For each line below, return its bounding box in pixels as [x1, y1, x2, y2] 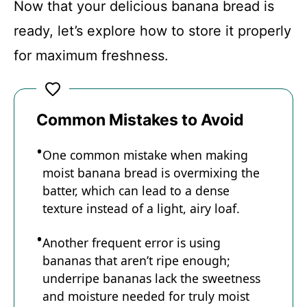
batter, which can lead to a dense [42, 182, 230, 199]
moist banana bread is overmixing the [42, 164, 260, 181]
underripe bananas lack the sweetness [42, 269, 260, 286]
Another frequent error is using [42, 234, 221, 251]
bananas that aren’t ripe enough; [42, 251, 230, 269]
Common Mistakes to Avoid [36, 110, 244, 130]
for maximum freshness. [14, 47, 169, 64]
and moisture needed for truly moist [42, 287, 249, 304]
